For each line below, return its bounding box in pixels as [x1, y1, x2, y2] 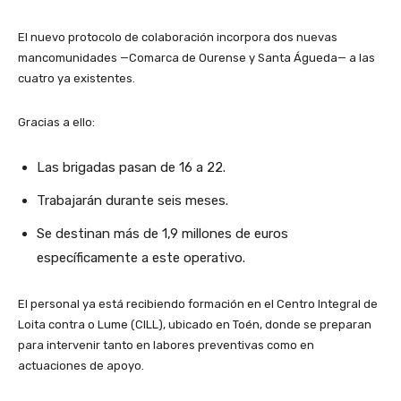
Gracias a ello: [18, 115, 95, 129]
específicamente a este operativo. [37, 250, 245, 266]
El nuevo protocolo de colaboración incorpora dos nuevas [18, 30, 337, 44]
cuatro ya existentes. [18, 72, 135, 85]
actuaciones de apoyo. [18, 359, 144, 372]
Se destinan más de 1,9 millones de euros [37, 226, 288, 242]
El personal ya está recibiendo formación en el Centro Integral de [18, 297, 378, 311]
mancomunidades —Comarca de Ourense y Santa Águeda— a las [18, 51, 375, 64]
